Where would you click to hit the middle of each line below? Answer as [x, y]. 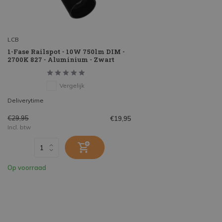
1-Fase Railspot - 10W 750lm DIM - [66, 52]
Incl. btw [19, 127]
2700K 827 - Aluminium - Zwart [61, 60]
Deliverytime [26, 101]
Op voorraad [27, 168]
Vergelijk [72, 86]
